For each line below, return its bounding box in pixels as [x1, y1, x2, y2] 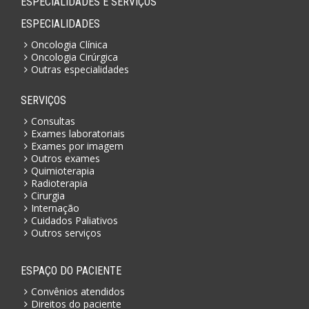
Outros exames [31, 151, 100, 165]
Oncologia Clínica [31, 37, 108, 51]
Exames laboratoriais [31, 126, 125, 140]
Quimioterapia [31, 163, 94, 177]
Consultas [31, 114, 75, 128]
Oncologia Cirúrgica [31, 50, 118, 63]
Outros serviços [31, 226, 101, 239]
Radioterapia [31, 176, 88, 190]
